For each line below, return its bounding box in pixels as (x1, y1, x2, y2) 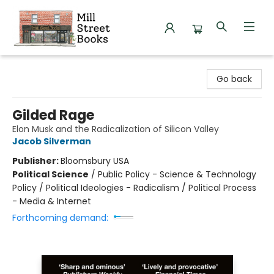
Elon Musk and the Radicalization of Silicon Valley (12, 123, 219, 135)
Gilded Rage (12, 106, 94, 125)
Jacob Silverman (12, 135, 91, 147)
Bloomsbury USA (61, 155, 129, 167)
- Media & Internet (12, 195, 91, 207)
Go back (217, 73, 252, 85)
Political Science (12, 168, 89, 180)
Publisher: (12, 155, 61, 167)
